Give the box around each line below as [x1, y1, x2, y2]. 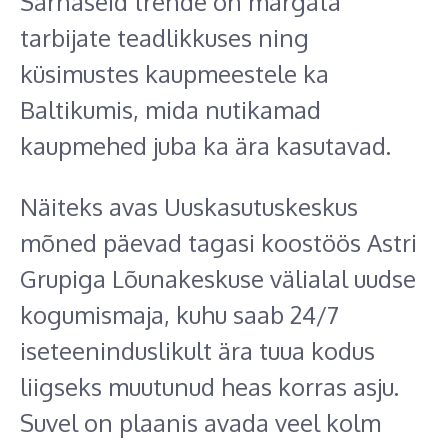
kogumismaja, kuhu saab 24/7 [20, 299, 339, 331]
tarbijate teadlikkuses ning [20, 22, 309, 54]
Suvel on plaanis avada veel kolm [20, 407, 381, 439]
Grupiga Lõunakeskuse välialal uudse [20, 263, 416, 295]
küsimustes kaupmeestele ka [20, 58, 329, 90]
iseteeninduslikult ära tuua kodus [20, 335, 375, 367]
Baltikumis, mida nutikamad [20, 94, 321, 126]
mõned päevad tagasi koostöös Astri [20, 227, 417, 259]
